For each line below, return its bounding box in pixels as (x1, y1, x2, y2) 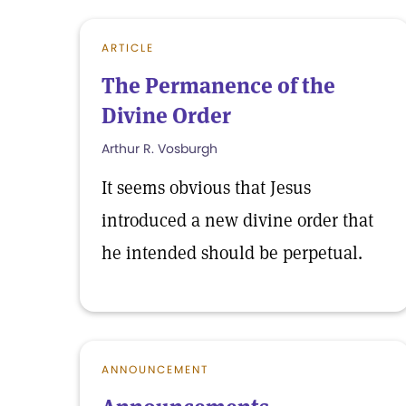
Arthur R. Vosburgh (101, 140, 217, 158)
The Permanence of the (101, 72, 335, 100)
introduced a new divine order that (101, 208, 373, 232)
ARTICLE (101, 40, 154, 55)
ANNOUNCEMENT (101, 362, 208, 377)
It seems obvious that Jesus (101, 176, 311, 199)
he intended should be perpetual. (101, 241, 362, 265)
